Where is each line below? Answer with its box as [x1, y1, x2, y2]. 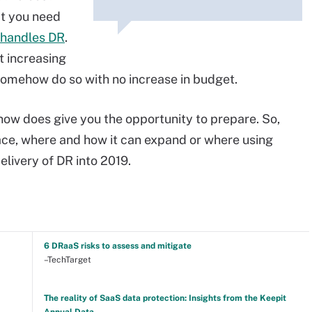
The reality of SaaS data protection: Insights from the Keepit [43, 293, 286, 303]
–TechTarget [43, 255, 91, 265]
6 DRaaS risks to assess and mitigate [43, 241, 192, 251]
